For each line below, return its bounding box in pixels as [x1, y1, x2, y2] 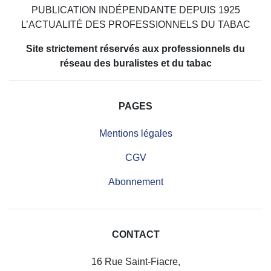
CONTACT [111, 229, 160, 240]
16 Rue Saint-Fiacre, [91, 256, 180, 267]
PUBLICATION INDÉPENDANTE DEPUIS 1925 [31, 5, 240, 15]
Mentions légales [99, 128, 172, 139]
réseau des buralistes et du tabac [59, 58, 212, 68]
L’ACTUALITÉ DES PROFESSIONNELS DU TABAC [21, 19, 250, 30]
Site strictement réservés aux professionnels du [26, 44, 245, 54]
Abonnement [108, 177, 163, 187]
